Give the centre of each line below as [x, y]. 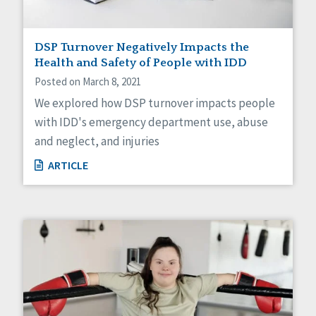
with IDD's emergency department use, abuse [151, 122]
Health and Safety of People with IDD [141, 63]
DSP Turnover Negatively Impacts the [142, 48]
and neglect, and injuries [97, 141]
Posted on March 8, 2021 [88, 82]
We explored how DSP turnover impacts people [155, 103]
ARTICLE [67, 165]
